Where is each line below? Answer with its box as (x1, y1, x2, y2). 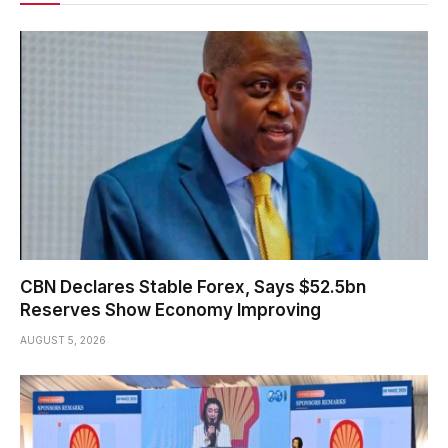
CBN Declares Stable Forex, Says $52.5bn (20, 277, 366, 298)
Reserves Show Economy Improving (20, 300, 321, 321)
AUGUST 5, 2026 (20, 334, 106, 347)
